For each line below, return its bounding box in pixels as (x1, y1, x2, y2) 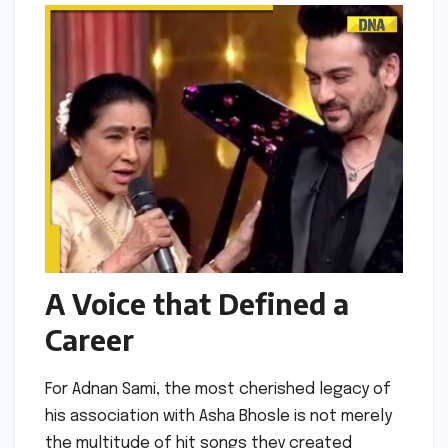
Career (45, 322, 134, 357)
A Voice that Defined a (45, 286, 349, 321)
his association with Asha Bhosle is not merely (45, 407, 392, 425)
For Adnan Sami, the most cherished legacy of (45, 380, 391, 398)
